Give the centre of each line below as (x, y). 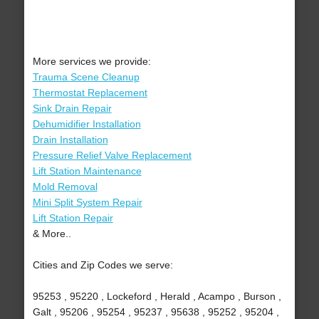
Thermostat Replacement (90, 93)
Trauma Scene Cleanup (86, 77)
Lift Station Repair (73, 218)
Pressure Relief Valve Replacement (112, 156)
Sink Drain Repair (72, 109)
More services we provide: (91, 62)
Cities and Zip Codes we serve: (103, 265)
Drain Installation (70, 140)
